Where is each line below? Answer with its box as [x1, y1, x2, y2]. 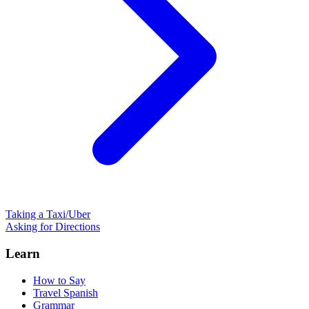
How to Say [33, 274, 86, 286]
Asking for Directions [6, 221, 100, 233]
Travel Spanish [33, 286, 98, 299]
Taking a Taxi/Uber [6, 208, 90, 221]
